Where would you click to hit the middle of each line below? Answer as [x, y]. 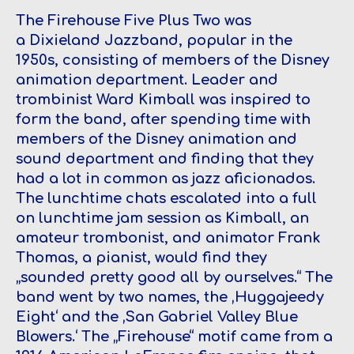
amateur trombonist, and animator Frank [168, 237]
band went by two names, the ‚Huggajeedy [170, 297]
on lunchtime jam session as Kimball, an [162, 218]
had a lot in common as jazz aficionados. [166, 178]
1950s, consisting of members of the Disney [173, 60]
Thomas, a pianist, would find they [141, 257]
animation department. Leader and [147, 79]
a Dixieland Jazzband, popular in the [154, 40]
